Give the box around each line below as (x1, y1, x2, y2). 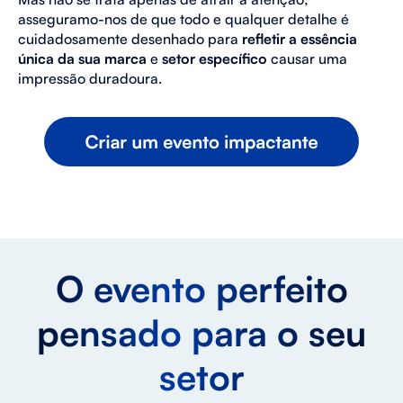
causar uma (267, 49, 347, 67)
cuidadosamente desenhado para (18, 30, 242, 48)
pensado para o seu (37, 310, 366, 355)
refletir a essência (242, 30, 357, 48)
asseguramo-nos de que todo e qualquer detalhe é (18, 10, 349, 28)
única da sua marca (18, 49, 147, 67)
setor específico (162, 49, 267, 67)
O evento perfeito (55, 266, 348, 311)
